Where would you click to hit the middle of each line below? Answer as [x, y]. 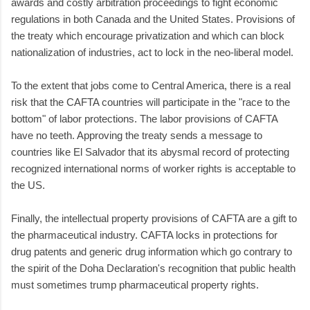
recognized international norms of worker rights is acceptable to [153, 168]
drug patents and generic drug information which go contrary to [152, 251]
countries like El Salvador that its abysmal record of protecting [150, 152]
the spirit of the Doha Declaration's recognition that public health [153, 268]
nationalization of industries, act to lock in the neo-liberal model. [152, 52]
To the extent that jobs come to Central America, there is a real [151, 85]
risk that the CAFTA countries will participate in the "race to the [151, 102]
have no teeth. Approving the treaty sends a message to [137, 135]
